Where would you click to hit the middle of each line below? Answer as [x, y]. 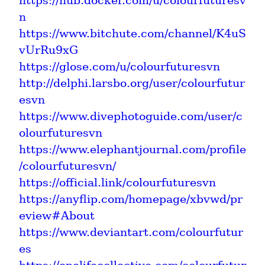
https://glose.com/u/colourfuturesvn [119, 66]
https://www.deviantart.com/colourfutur [131, 232]
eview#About [57, 215]
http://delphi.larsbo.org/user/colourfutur [132, 83]
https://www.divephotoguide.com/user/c [131, 116]
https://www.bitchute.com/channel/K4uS [132, 33]
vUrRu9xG [49, 50]
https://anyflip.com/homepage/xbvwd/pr [131, 199]
